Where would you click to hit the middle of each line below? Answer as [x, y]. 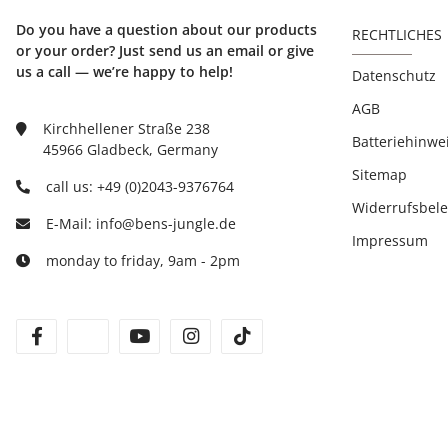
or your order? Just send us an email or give [165, 50]
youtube [181, 336]
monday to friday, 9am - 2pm [143, 260]
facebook [82, 336]
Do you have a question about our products [166, 29]
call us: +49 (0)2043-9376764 [140, 186]
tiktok [273, 336]
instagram [240, 336]
